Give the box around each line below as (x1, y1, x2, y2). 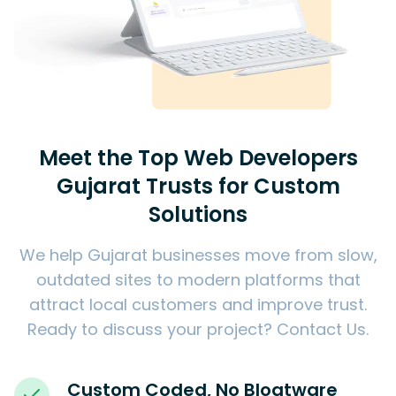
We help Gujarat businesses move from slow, (19, 244, 377, 267)
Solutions (148, 200, 247, 230)
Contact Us (277, 318, 366, 341)
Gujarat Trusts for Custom (56, 171, 340, 202)
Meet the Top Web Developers (38, 143, 358, 173)
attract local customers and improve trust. (29, 293, 367, 316)
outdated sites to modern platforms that (35, 269, 361, 292)
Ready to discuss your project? (27, 318, 272, 341)
